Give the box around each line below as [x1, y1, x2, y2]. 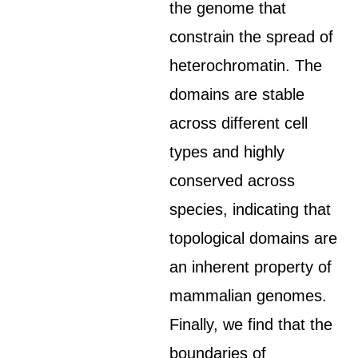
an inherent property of [169, 258, 332, 276]
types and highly [169, 143, 285, 161]
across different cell [169, 114, 308, 132]
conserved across [169, 172, 296, 189]
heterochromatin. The [169, 57, 323, 74]
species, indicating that [169, 201, 332, 218]
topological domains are [169, 229, 338, 247]
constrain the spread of [169, 28, 334, 46]
